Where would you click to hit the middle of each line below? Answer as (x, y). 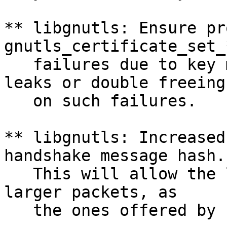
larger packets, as (91, 192)
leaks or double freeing (115, 83)
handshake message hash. (115, 156)
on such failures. (100, 101)
